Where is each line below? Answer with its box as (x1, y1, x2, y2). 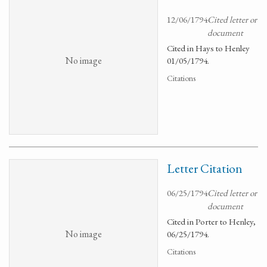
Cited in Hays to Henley (167, 42, 250, 54)
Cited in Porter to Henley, (167, 216, 256, 227)
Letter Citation (167, 160, 243, 176)
